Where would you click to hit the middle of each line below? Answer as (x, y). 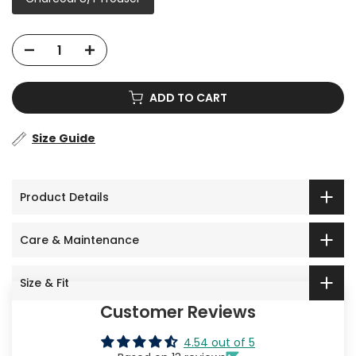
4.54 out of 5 (219, 343)
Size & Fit (44, 282)
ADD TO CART (188, 98)
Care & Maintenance (79, 240)
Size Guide (64, 139)
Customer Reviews (178, 312)
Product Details (64, 197)
